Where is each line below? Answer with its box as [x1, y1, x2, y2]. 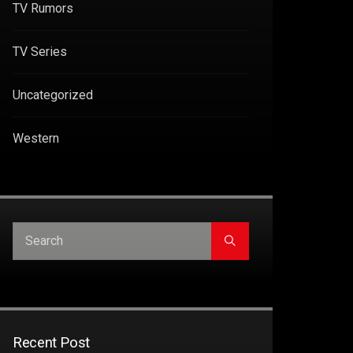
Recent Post [13, 333, 90, 351]
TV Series [13, 43, 67, 59]
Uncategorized [13, 87, 93, 102]
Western [13, 130, 59, 146]
